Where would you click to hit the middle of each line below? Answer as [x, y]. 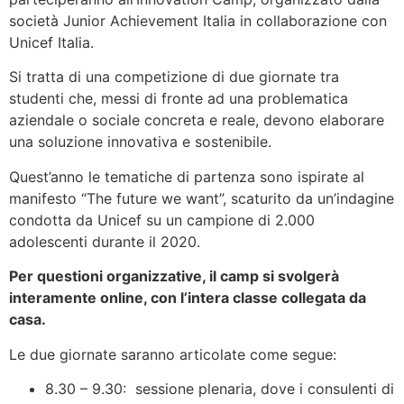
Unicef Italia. [51, 42]
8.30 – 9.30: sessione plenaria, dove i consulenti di [220, 388]
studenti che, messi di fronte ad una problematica [179, 99]
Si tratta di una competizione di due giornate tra [174, 77]
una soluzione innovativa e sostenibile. [142, 142]
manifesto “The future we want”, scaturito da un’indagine [202, 198]
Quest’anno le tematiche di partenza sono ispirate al [187, 176]
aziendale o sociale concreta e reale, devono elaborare [197, 120]
